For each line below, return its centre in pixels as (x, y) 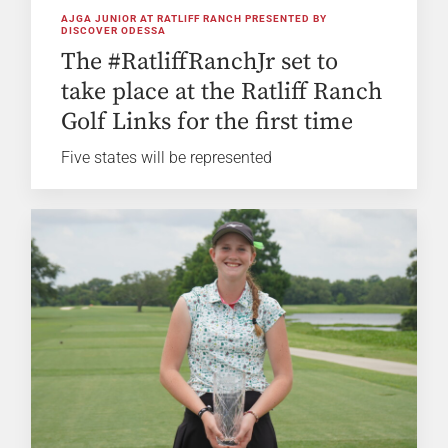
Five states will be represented (167, 158)
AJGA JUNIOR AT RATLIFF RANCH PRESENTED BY (194, 19)
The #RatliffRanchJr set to (200, 62)
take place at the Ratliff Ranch (222, 92)
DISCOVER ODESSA (114, 31)
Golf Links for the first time (207, 122)
